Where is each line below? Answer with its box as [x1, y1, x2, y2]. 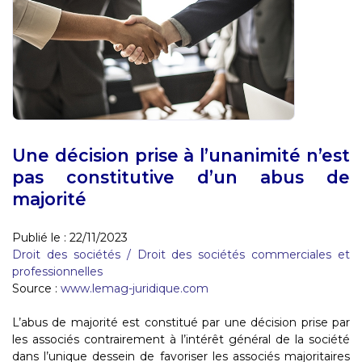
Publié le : [12, 229, 69, 245]
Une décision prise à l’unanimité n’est [12, 144, 350, 166]
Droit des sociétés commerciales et [137, 246, 350, 262]
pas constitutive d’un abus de [12, 166, 350, 187]
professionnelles [12, 263, 103, 279]
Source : [12, 280, 61, 296]
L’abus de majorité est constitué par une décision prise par [12, 314, 350, 330]
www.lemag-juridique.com [61, 280, 208, 296]
